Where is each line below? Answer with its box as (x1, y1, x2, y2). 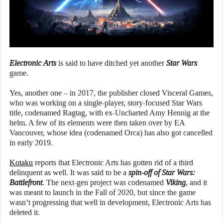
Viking (166, 178, 186, 187)
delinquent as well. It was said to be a (9, 168, 128, 177)
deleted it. (9, 208, 40, 217)
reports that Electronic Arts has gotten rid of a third (33, 158, 193, 167)
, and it (186, 178, 207, 187)
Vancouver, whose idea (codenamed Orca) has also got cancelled (9, 128, 213, 137)
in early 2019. (9, 138, 53, 147)
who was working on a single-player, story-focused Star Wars (9, 99, 202, 108)
